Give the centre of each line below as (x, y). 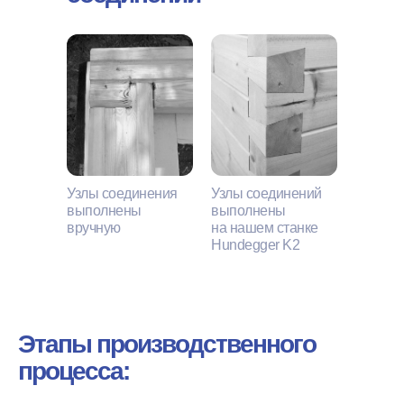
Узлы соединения (122, 193)
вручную (94, 227)
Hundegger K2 (255, 244)
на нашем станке (265, 227)
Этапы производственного (167, 344)
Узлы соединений (266, 193)
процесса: (73, 371)
